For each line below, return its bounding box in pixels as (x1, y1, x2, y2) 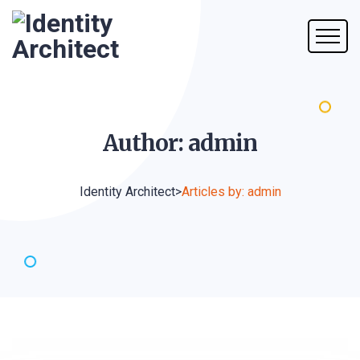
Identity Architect (79, 184, 175, 199)
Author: (103, 129, 188, 157)
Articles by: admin (181, 184, 281, 199)
